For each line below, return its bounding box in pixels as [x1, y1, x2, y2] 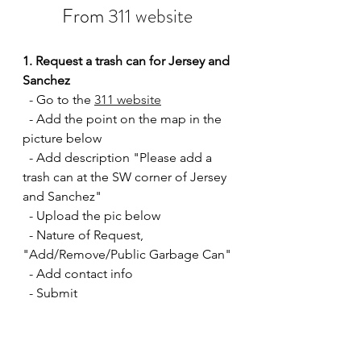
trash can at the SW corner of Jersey [23, 169, 230, 185]
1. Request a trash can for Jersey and [23, 53, 233, 68]
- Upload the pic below [29, 208, 160, 223]
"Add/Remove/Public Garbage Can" [23, 247, 234, 262]
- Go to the [29, 92, 94, 107]
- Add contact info [29, 266, 133, 281]
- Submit [29, 285, 77, 301]
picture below [23, 131, 102, 146]
